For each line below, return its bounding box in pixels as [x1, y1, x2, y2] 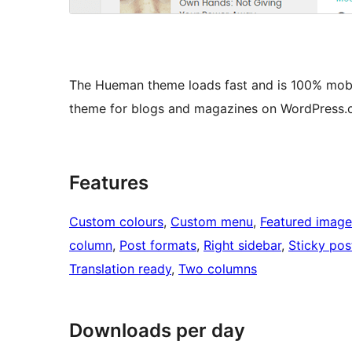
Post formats [119, 237, 196, 254]
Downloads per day [69, 319, 245, 343]
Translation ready [69, 261, 171, 277]
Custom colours [69, 214, 163, 230]
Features [69, 171, 148, 195]
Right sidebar [203, 237, 281, 254]
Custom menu [170, 214, 253, 230]
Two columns [178, 261, 257, 277]
